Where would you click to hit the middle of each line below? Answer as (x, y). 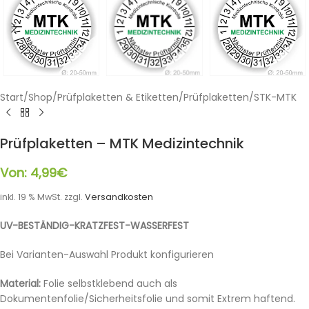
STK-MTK (275, 97)
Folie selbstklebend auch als (109, 283)
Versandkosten (119, 197)
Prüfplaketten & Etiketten (118, 97)
